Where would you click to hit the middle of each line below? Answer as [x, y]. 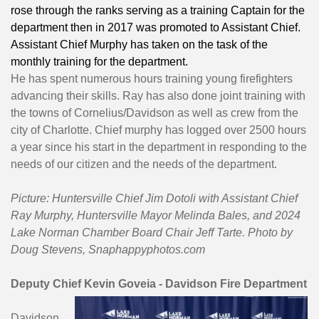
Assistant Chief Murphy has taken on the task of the [139, 45]
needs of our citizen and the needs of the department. [145, 164]
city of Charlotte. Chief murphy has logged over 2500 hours [158, 130]
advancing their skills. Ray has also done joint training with [158, 96]
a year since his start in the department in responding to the [159, 147]
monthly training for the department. [99, 62]
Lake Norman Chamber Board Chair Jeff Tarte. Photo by [152, 233]
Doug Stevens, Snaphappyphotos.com [108, 250]
